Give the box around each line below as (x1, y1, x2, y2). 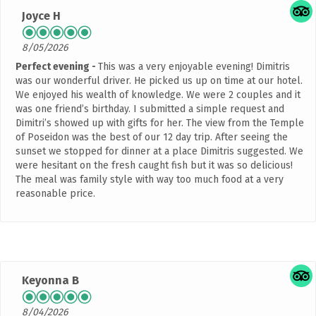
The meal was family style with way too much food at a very (16, 174, 284, 186)
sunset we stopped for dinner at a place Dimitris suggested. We (16, 145, 303, 158)
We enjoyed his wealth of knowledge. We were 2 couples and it (16, 89, 300, 102)
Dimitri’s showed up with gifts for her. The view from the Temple (16, 117, 304, 130)
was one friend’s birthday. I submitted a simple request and (16, 103, 284, 116)
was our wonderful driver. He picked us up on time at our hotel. (16, 75, 303, 87)
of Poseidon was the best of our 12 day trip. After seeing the (16, 131, 288, 144)
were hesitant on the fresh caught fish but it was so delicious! (16, 159, 293, 172)
